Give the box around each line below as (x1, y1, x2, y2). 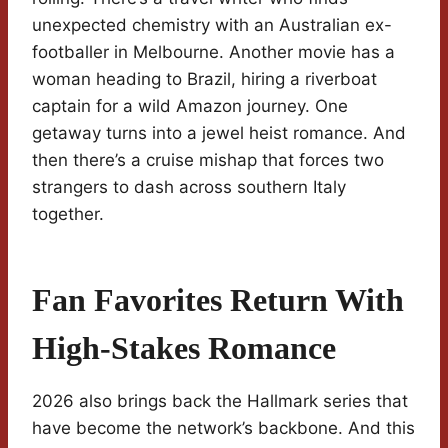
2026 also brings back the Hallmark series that (32, 391, 408, 412)
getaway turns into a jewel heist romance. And (32, 123, 406, 144)
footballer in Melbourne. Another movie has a (32, 42, 395, 63)
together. (32, 204, 104, 225)
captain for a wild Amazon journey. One (32, 96, 348, 117)
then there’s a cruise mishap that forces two (32, 150, 384, 171)
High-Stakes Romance (32, 330, 336, 367)
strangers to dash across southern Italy (32, 177, 346, 198)
